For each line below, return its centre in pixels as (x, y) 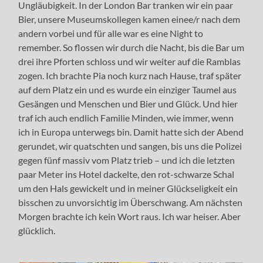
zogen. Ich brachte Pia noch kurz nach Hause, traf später (130, 75)
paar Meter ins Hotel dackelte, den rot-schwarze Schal (127, 174)
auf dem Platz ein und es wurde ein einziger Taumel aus (128, 89)
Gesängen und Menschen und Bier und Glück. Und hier (128, 103)
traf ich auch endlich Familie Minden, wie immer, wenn (126, 117)
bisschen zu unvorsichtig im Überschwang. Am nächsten (131, 202)
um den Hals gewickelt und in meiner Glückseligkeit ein (128, 188)
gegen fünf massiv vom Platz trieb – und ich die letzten (127, 160)
